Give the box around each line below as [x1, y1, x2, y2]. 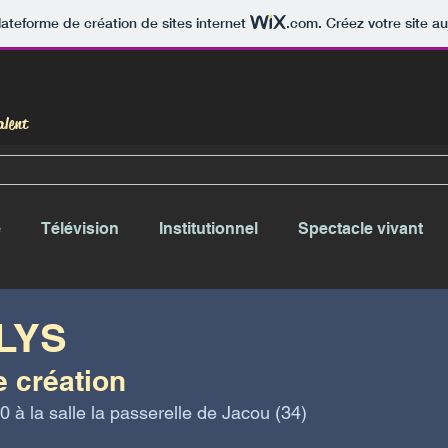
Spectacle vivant [298, 219, 423, 238]
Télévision [41, 219, 119, 238]
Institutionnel [159, 219, 258, 238]
